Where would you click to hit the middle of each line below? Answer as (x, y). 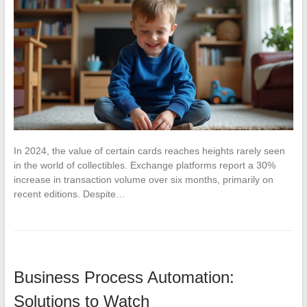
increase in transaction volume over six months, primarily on (143, 180)
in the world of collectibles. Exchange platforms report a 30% (144, 165)
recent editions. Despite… (69, 194)
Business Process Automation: (124, 278)
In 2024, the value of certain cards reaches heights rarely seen (149, 151)
